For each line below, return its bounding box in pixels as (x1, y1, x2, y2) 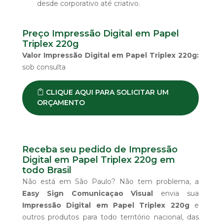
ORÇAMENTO (37, 98, 85, 107)
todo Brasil (22, 164, 72, 176)
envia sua (153, 188, 199, 198)
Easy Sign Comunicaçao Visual (22, 188, 153, 198)
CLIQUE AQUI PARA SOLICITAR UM (44, 87, 169, 97)
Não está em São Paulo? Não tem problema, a (22, 177, 199, 186)
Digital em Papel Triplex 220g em (22, 154, 175, 165)
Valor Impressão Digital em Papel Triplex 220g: (22, 50, 199, 60)
